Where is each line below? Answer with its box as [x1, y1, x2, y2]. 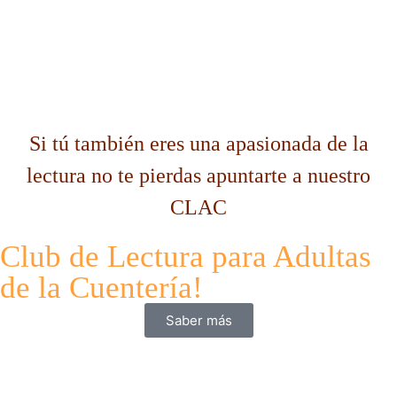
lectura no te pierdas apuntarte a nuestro [27, 164, 370, 188]
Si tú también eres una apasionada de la [28, 132, 369, 156]
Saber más [165, 312, 232, 330]
